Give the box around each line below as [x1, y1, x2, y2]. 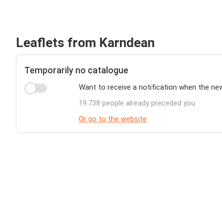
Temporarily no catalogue [24, 65, 128, 75]
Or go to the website [79, 114, 147, 123]
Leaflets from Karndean [16, 35, 155, 50]
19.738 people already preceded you [79, 99, 195, 108]
